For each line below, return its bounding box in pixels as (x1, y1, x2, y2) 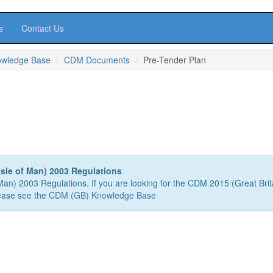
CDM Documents (64, 54, 130, 66)
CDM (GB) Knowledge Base (48, 189, 156, 201)
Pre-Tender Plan (143, 54, 206, 66)
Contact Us (21, 22, 64, 34)
